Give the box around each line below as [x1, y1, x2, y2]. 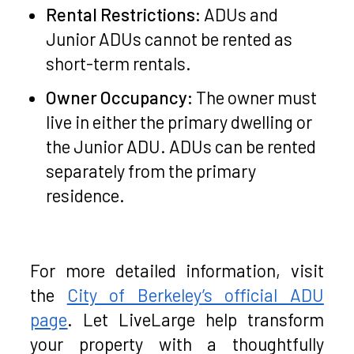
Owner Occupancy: [46, 87, 194, 108]
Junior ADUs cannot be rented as [46, 28, 293, 49]
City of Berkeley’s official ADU [66, 284, 324, 306]
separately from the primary [46, 160, 257, 182]
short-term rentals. [46, 52, 192, 73]
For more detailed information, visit [30, 260, 324, 281]
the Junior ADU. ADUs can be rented [46, 136, 317, 157]
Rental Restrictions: [46, 3, 201, 24]
